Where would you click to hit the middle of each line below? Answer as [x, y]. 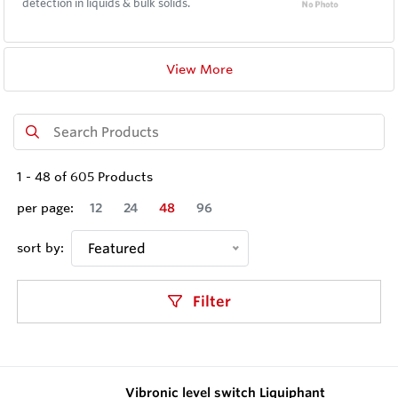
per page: [45, 208]
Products [123, 177]
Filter [210, 302]
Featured [117, 249]
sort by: [40, 248]
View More [199, 69]
